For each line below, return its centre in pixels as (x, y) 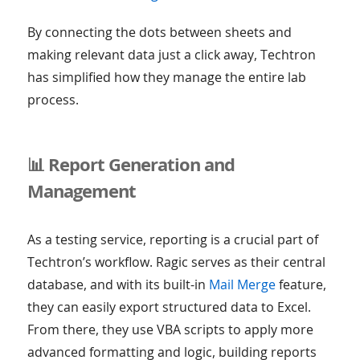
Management (81, 191)
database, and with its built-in (118, 285)
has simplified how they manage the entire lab (166, 78)
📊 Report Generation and (131, 164)
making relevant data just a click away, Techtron (171, 55)
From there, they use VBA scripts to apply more (170, 330)
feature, (301, 285)
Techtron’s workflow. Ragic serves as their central (176, 262)
